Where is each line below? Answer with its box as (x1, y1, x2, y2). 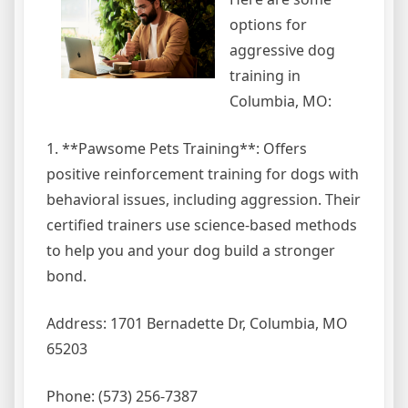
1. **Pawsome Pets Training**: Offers (46, 138, 307, 159)
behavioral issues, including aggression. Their (46, 189, 361, 210)
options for (229, 15, 307, 36)
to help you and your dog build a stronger (46, 240, 335, 261)
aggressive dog (229, 40, 335, 61)
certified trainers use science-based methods (46, 215, 357, 236)
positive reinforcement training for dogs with (46, 164, 359, 185)
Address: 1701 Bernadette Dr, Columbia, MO (46, 313, 348, 334)
